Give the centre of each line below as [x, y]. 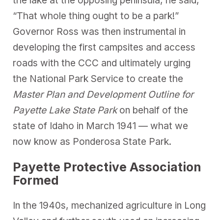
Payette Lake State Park [65, 110]
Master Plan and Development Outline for [103, 94]
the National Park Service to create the [98, 79]
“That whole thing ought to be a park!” [96, 16]
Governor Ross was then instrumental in [99, 31]
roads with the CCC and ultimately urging [102, 63]
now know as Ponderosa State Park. [92, 141]
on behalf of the [153, 110]
